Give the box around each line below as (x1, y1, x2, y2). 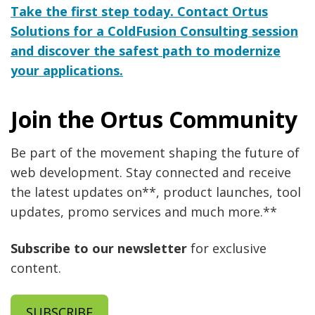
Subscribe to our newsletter (11, 240, 187, 257)
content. (11, 259, 61, 277)
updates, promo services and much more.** (11, 203, 277, 221)
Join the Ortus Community (11, 104, 297, 135)
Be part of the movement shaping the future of (11, 144, 300, 162)
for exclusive (187, 240, 266, 257)
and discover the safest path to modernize (11, 41, 281, 59)
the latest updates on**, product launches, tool (11, 184, 301, 201)
